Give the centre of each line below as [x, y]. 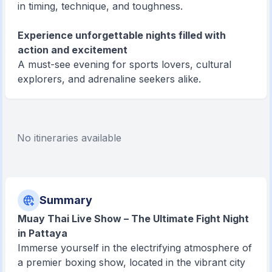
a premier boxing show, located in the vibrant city [132, 262]
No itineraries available [70, 138]
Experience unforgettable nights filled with [122, 35]
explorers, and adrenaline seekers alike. [110, 79]
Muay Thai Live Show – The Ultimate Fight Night [134, 219]
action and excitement [73, 50]
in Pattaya [43, 233]
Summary [66, 200]
